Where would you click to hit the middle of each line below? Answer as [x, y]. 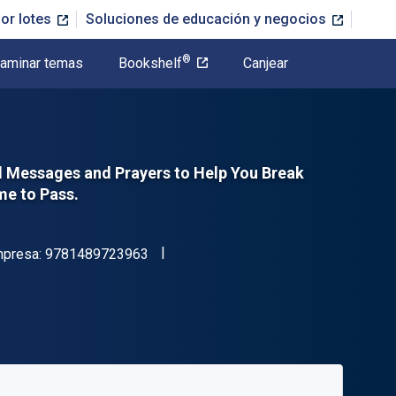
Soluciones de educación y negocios [208, 19]
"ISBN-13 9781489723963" [232, 251]
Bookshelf [150, 63]
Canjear [266, 63]
